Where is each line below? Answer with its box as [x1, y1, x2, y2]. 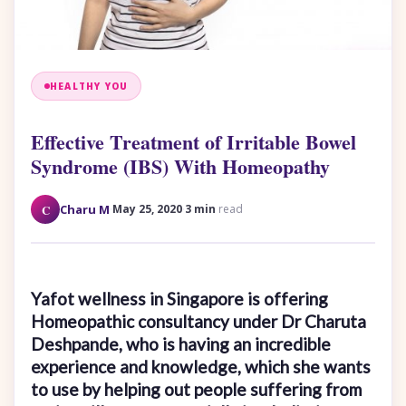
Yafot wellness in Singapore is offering [31, 288, 328, 310]
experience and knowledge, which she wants [31, 356, 371, 378]
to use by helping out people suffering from [31, 379, 362, 401]
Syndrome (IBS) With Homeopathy [31, 151, 330, 182]
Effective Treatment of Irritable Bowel [31, 127, 356, 158]
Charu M [60, 201, 110, 218]
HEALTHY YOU [50, 80, 129, 93]
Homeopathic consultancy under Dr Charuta [31, 311, 366, 333]
